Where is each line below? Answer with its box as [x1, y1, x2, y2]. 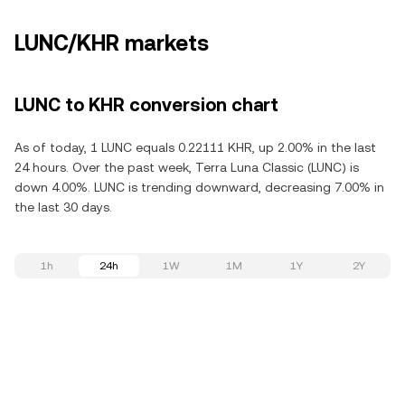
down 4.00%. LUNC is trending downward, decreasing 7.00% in [14, 180, 384, 194]
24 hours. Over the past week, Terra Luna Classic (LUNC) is [14, 160, 359, 174]
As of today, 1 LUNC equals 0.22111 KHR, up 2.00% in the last [14, 140, 376, 155]
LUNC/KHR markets [14, 31, 209, 56]
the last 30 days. [14, 200, 112, 214]
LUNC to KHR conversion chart [14, 94, 278, 116]
